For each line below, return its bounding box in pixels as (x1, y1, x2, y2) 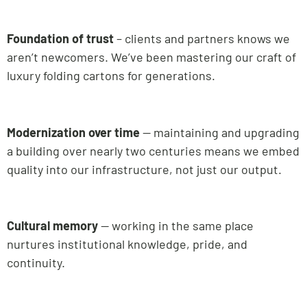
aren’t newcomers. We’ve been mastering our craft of (7, 49, 296, 64)
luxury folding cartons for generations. (7, 67, 218, 83)
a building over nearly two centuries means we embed (7, 143, 299, 158)
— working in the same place (98, 218, 254, 234)
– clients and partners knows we (114, 30, 290, 46)
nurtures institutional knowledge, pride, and (7, 236, 247, 252)
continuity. (7, 255, 68, 271)
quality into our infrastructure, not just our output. (7, 161, 284, 177)
